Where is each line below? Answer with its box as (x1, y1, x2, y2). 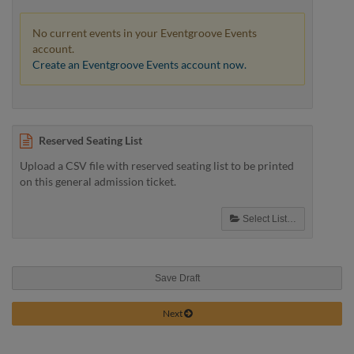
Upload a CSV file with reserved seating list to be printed (20, 158, 294, 172)
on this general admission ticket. (20, 174, 176, 188)
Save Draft (154, 272, 200, 284)
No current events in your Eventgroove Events (32, 25, 257, 40)
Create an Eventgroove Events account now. (32, 57, 247, 71)
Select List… (239, 213, 296, 224)
